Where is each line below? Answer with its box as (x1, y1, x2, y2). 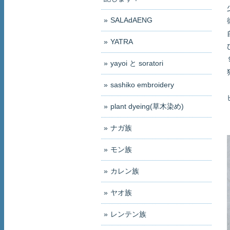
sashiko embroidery (110, 81, 174, 89)
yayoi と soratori (110, 59, 163, 68)
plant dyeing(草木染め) (110, 102, 184, 111)
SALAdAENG (110, 16, 152, 25)
